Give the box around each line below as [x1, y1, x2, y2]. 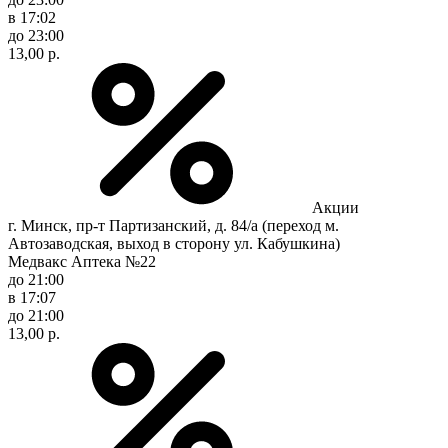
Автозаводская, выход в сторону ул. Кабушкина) [8, 234, 340, 252]
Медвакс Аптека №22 [8, 252, 156, 270]
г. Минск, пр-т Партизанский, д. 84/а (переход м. [8, 216, 339, 234]
